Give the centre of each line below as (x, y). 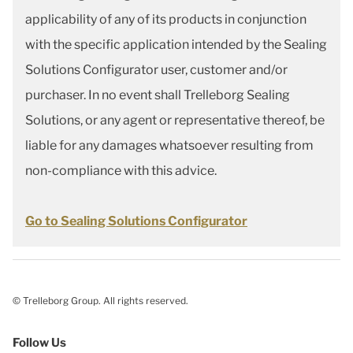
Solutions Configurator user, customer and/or (156, 70)
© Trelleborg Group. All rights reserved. (100, 301)
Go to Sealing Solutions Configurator (136, 221)
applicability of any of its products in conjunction (166, 19)
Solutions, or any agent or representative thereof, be (175, 120)
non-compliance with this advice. (121, 171)
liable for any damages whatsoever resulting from (169, 145)
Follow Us (39, 343)
